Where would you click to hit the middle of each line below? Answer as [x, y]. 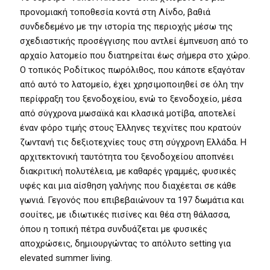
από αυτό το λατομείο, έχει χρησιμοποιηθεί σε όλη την [132, 84]
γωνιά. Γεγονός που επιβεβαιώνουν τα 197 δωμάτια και [132, 200]
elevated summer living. [66, 258]
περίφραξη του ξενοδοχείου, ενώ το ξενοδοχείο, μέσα [131, 99]
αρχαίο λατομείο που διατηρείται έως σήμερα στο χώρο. [135, 55]
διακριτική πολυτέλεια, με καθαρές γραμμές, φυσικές [128, 171]
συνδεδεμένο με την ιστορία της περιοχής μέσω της [126, 27]
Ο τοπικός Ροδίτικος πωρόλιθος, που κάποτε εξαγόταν [132, 70]
